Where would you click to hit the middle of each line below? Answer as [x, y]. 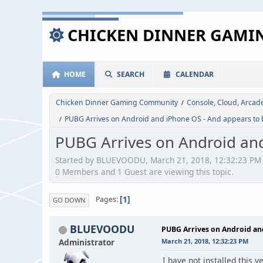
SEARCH [131, 74]
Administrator [87, 242]
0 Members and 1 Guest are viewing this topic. [144, 171]
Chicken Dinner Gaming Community [117, 102]
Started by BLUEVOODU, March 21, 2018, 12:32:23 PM [158, 160]
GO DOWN [69, 200]
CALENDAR [195, 74]
